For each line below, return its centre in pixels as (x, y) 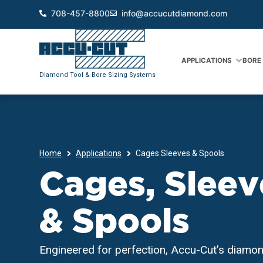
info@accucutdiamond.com (175, 14)
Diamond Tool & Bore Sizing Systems (98, 75)
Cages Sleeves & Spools (180, 153)
